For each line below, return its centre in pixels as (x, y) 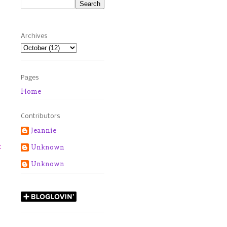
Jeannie (44, 130)
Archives (34, 36)
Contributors (41, 117)
